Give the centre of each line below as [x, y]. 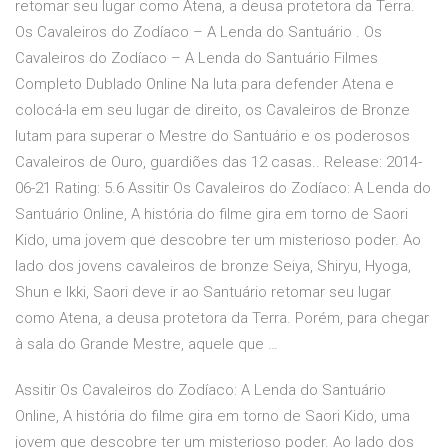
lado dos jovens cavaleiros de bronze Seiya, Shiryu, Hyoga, [213, 266]
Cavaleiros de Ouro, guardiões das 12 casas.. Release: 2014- [218, 162]
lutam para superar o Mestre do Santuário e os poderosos [212, 136]
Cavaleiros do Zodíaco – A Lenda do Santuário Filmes [196, 58]
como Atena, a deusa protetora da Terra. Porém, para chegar [222, 318]
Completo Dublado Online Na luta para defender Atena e [204, 84]
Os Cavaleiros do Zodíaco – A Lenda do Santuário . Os [198, 32]
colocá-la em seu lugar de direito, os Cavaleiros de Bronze [212, 110]
